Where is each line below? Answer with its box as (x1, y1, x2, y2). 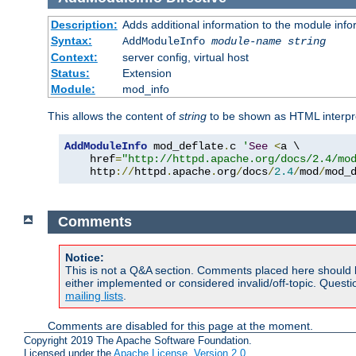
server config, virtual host (122, 51, 249, 64)
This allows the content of (48, 110, 179, 123)
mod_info (122, 83, 169, 96)
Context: (50, 51, 98, 64)
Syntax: (50, 34, 92, 48)
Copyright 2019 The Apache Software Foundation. (24, 335, 252, 347)
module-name (211, 35, 281, 48)
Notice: (65, 250, 104, 264)
